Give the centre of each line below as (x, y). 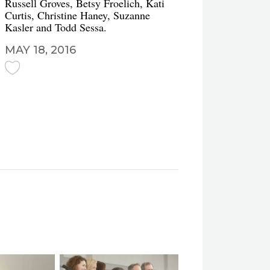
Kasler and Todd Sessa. (56, 27)
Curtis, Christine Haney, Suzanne (77, 15)
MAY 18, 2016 (40, 50)
